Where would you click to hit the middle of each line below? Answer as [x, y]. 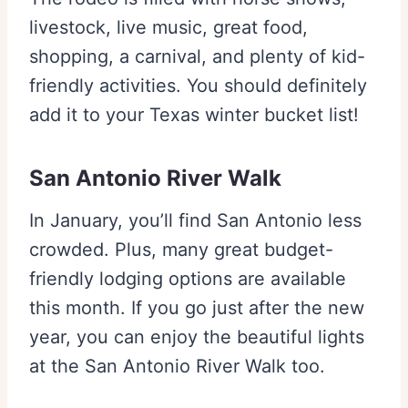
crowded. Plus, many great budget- [181, 250]
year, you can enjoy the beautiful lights [197, 337]
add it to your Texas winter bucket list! [194, 115]
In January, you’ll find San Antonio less [195, 221]
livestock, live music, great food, [168, 28]
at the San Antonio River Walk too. [177, 367]
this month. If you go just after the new [197, 308]
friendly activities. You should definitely [198, 86]
